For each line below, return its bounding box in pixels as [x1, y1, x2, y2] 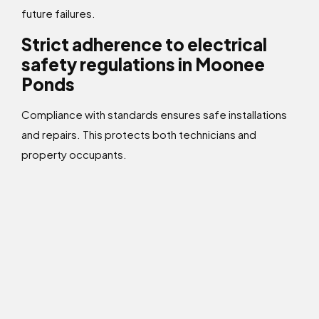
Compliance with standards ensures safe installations [21, 108, 287, 122]
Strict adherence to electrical [21, 33, 267, 56]
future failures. [21, 6, 95, 21]
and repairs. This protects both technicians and [21, 127, 256, 142]
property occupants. [21, 147, 127, 162]
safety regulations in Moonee [21, 53, 265, 75]
